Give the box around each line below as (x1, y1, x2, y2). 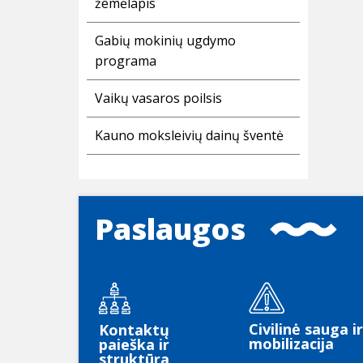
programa (95, 52, 156, 70)
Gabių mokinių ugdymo (95, 32, 236, 50)
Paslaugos (95, 209, 246, 250)
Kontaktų (99, 320, 169, 340)
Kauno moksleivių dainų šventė (95, 126, 284, 145)
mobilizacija (249, 334, 334, 354)
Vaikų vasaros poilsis (95, 89, 222, 108)
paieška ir (99, 335, 169, 355)
